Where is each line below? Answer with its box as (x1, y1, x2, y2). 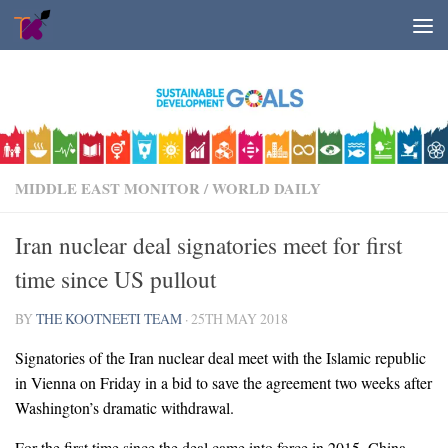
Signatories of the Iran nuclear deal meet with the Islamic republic (15, 346, 426, 368)
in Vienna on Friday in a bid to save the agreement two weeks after (15, 371, 432, 393)
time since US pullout (15, 262, 216, 295)
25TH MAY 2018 (191, 308, 288, 328)
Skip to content (27, 19, 135, 44)
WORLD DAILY (212, 176, 321, 199)
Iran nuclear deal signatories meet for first (15, 228, 402, 261)
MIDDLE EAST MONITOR (15, 176, 200, 199)
